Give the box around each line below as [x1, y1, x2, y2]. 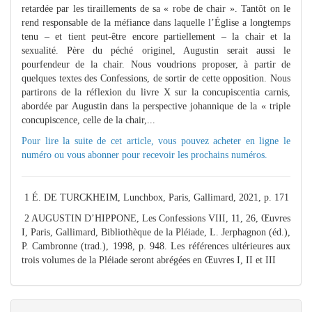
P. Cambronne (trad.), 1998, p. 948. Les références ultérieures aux [22, 240, 290, 251]
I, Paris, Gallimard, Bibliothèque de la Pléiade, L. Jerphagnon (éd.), [22, 226, 290, 237]
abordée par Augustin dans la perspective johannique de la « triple [22, 100, 290, 111]
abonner [88, 149, 122, 160]
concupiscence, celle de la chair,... [22, 114, 155, 125]
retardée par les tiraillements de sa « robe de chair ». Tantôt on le [22, 3, 290, 14]
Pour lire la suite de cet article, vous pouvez [22, 135, 214, 146]
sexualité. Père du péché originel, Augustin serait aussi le [22, 45, 290, 56]
